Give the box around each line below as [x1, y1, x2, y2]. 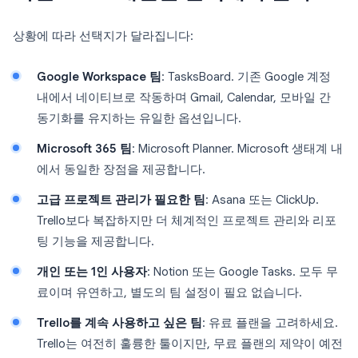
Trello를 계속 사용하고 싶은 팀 [37, 316, 202, 330]
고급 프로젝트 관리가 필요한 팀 [37, 193, 205, 207]
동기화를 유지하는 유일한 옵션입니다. [37, 111, 241, 125]
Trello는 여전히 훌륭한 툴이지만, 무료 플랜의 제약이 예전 [37, 336, 343, 351]
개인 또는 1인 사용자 [37, 265, 147, 279]
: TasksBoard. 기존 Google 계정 [161, 70, 331, 84]
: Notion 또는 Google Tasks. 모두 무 [147, 265, 338, 279]
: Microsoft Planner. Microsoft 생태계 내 [132, 141, 343, 156]
